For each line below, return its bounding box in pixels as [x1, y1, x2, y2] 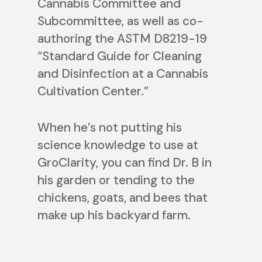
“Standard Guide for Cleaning [37, 48, 202, 65]
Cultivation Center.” [37, 83, 149, 100]
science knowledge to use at [37, 136, 198, 153]
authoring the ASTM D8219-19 [37, 30, 207, 47]
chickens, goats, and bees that [37, 189, 208, 206]
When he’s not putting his [37, 119, 182, 136]
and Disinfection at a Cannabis [37, 65, 208, 82]
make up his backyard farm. [37, 206, 191, 223]
